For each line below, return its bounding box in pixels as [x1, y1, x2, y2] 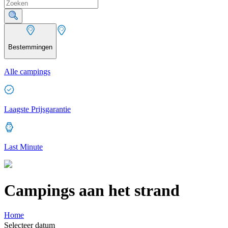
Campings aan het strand [4, 181, 180, 199]
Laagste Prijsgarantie [4, 105, 71, 114]
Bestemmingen [8, 43, 52, 51]
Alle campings [4, 67, 50, 76]
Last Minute [4, 142, 43, 152]
